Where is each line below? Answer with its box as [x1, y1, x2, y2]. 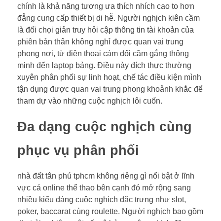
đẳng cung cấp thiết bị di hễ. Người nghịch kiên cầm [17, 13, 200, 22]
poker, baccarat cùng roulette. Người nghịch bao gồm [17, 207, 203, 216]
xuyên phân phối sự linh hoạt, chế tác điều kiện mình [17, 73, 201, 81]
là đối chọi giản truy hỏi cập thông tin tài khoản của [17, 25, 194, 34]
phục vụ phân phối [17, 143, 139, 158]
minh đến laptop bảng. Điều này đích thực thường [17, 61, 191, 70]
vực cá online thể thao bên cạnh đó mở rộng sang [17, 183, 191, 192]
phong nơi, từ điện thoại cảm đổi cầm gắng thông [17, 49, 189, 58]
